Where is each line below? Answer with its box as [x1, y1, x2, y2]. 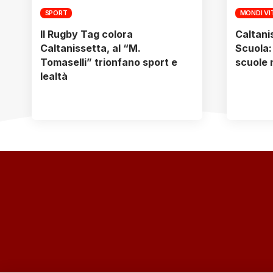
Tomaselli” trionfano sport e [40, 56, 177, 69]
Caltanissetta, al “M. [40, 42, 141, 55]
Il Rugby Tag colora [40, 28, 133, 41]
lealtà [40, 70, 68, 83]
